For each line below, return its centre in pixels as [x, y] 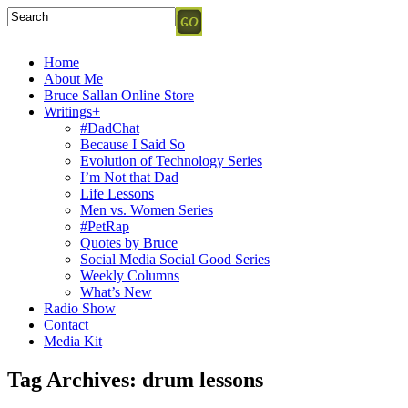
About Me [73, 79]
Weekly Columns [130, 275]
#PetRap [105, 226]
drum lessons [203, 379]
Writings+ [72, 112]
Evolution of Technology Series [171, 161]
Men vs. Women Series [147, 210]
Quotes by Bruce [129, 243]
